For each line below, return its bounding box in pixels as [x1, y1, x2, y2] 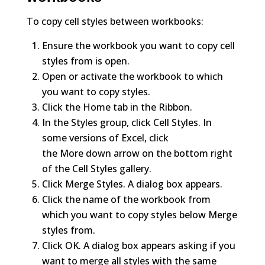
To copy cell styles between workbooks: [26, 14, 203, 28]
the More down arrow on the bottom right [41, 146, 232, 160]
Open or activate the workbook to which [41, 69, 223, 83]
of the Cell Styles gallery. [41, 161, 151, 175]
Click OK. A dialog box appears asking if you [41, 238, 235, 252]
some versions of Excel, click [41, 131, 169, 144]
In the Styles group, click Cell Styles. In [41, 115, 212, 129]
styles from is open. [41, 54, 130, 67]
